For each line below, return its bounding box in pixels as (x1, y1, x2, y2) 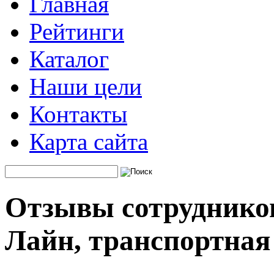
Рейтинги (29, 18, 124, 45)
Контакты (29, 101, 127, 127)
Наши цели (29, 73, 142, 100)
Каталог (29, 46, 109, 72)
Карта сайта (29, 128, 148, 155)
